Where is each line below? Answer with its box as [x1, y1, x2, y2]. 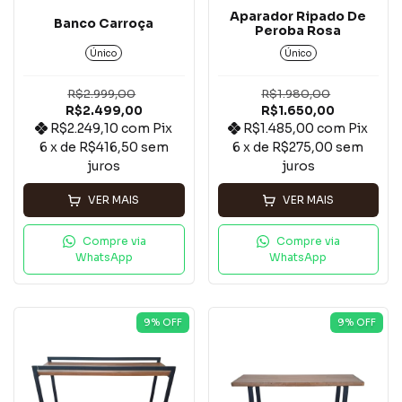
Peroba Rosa [255, 22, 342, 39]
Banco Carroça [54, 15, 154, 32]
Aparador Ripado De [230, 8, 367, 25]
